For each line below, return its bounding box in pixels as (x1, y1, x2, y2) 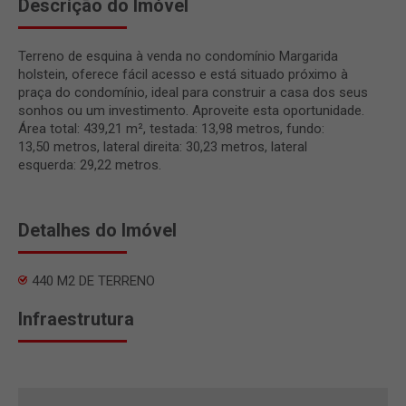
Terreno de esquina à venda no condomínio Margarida (18, 47, 338, 64)
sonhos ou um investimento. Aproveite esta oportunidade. (18, 101, 364, 119)
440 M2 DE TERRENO (32, 272, 155, 289)
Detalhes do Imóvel (18, 218, 177, 241)
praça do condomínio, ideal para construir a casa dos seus (18, 83, 368, 101)
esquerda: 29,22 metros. (18, 156, 161, 173)
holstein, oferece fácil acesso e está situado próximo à (18, 65, 348, 82)
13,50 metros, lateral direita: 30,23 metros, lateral (18, 138, 307, 155)
